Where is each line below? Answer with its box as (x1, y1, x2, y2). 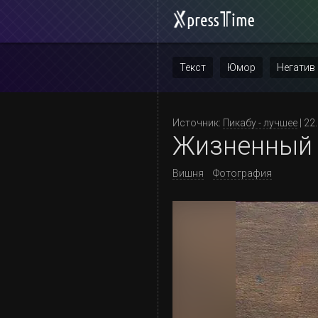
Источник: (172, 117, 223, 128)
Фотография (213, 168, 272, 179)
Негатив (277, 62, 315, 73)
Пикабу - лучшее (223, 117, 297, 128)
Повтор (180, 97, 215, 109)
